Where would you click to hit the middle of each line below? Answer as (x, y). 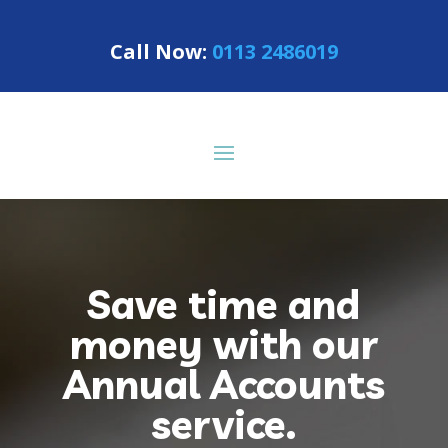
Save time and (224, 304)
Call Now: (160, 51)
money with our (223, 344)
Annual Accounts (223, 384)
